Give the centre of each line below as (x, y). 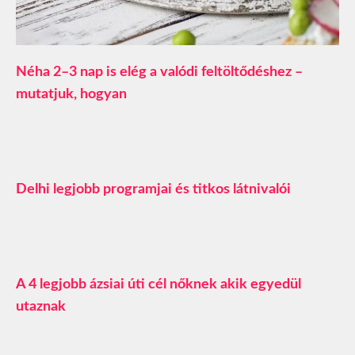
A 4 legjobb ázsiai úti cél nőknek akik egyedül (158, 285)
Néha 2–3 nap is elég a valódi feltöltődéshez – (159, 73)
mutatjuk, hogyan (71, 95)
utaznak (41, 307)
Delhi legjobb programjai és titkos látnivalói (153, 190)
